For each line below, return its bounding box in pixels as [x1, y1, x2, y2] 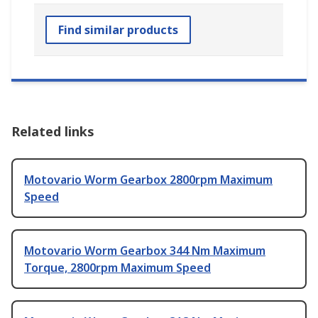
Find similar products [58, 22, 178, 38]
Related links [11, 123, 94, 141]
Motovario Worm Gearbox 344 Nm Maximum [24, 243, 265, 259]
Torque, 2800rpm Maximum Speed [24, 260, 211, 276]
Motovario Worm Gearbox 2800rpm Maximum [24, 172, 273, 188]
